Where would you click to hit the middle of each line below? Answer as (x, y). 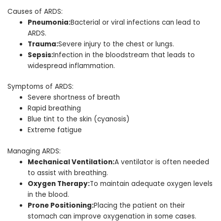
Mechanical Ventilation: (71, 162)
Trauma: (43, 44)
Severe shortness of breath (74, 98)
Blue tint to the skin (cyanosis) (79, 119)
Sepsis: (41, 55)
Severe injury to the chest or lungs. (116, 44)
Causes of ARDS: (35, 11)
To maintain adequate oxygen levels (151, 184)
